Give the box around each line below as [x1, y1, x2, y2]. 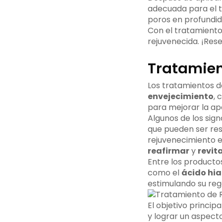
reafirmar [147, 145, 189, 157]
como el [147, 167, 181, 179]
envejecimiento [147, 91, 214, 103]
